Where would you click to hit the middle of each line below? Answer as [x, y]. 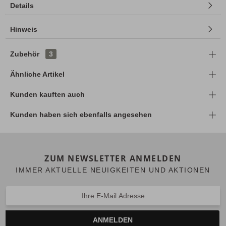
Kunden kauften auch [47, 95]
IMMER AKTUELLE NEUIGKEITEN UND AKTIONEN [113, 170]
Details [22, 6]
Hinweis [24, 30]
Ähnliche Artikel [37, 74]
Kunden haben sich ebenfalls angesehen [81, 115]
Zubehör [26, 54]
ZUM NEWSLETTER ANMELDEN [113, 159]
